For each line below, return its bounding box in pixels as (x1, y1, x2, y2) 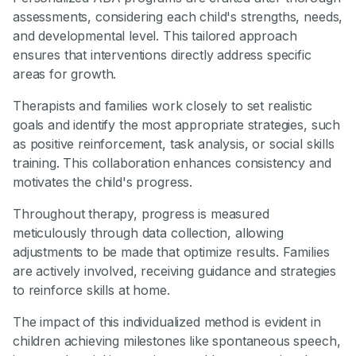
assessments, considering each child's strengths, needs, (13, 9, 343, 25)
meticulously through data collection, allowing (13, 225, 284, 242)
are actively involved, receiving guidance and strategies (13, 263, 337, 280)
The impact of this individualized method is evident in (13, 314, 321, 331)
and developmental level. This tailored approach (13, 28, 297, 44)
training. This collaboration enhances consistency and (13, 155, 331, 172)
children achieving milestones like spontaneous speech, (13, 333, 341, 350)
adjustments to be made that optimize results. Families (13, 244, 330, 261)
